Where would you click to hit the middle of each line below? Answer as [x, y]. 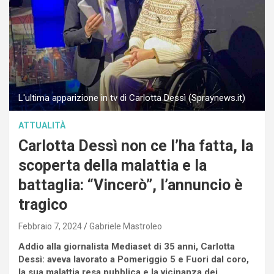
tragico [43, 205]
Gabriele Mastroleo [126, 227]
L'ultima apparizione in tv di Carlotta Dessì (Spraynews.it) [132, 98]
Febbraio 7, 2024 [50, 227]
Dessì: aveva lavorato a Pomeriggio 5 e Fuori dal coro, [134, 260]
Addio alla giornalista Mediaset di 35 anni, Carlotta [127, 247]
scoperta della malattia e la [113, 166]
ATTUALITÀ [42, 126]
